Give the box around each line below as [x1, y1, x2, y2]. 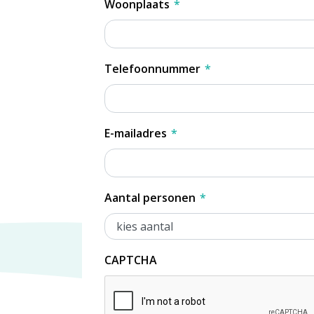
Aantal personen [104, 189, 196, 205]
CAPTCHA [104, 252, 157, 268]
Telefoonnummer [104, 60, 200, 76]
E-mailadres [104, 125, 167, 141]
